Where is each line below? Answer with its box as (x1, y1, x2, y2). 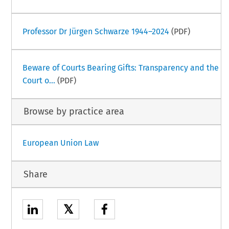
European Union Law (22, 138, 99, 148)
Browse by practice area (23, 106, 124, 118)
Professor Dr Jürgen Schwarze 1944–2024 (22, 26, 169, 36)
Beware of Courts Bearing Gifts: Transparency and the (22, 62, 219, 73)
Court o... (22, 75, 55, 85)
